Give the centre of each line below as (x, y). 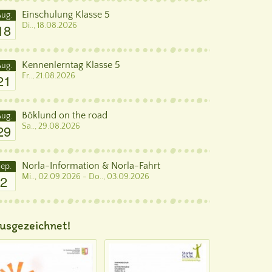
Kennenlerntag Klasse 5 (71, 65)
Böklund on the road (65, 115)
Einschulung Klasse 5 (66, 15)
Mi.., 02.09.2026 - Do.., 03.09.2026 (86, 177)
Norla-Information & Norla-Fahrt (91, 166)
